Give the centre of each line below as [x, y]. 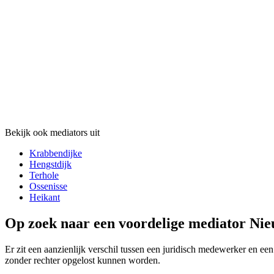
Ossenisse [48, 187]
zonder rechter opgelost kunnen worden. [83, 261]
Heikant [45, 198]
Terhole [44, 176]
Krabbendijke [56, 154]
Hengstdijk [50, 165]
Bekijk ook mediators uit [52, 133]
